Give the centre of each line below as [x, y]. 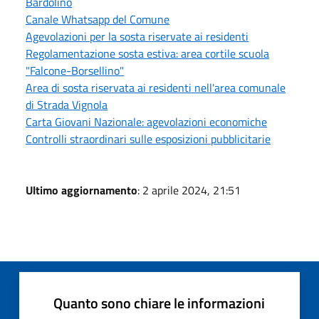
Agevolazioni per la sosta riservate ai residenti [137, 36]
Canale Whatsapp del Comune [98, 19]
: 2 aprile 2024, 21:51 [189, 190]
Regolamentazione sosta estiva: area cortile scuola [147, 53]
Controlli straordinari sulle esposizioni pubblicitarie [148, 138]
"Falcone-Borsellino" [75, 70]
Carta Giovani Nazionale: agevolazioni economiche [146, 121]
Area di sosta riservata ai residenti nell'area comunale [156, 87]
